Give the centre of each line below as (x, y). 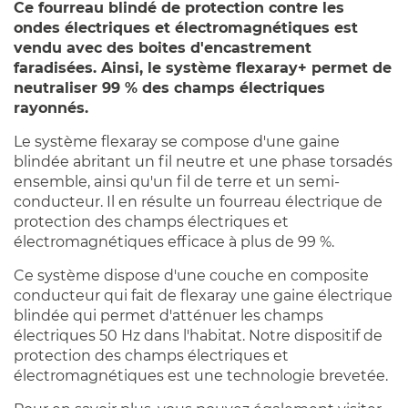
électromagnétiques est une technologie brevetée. (201, 376)
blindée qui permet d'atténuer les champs (168, 316)
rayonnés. (51, 108)
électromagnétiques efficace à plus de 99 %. (174, 242)
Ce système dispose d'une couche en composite (191, 276)
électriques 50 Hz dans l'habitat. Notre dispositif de (198, 336)
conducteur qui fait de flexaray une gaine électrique (203, 296)
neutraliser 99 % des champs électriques (169, 88)
